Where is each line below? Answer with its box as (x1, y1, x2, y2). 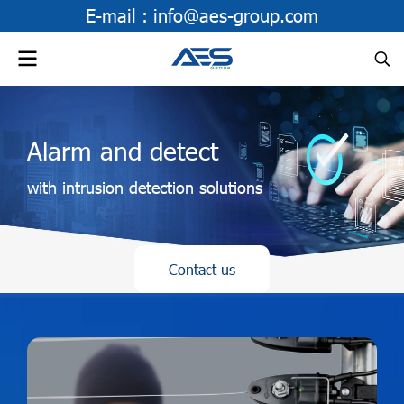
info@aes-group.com (153, 3, 318, 26)
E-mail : (86, 3, 153, 26)
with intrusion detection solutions (27, 177, 262, 197)
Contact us (169, 260, 235, 279)
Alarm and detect (27, 133, 218, 166)
